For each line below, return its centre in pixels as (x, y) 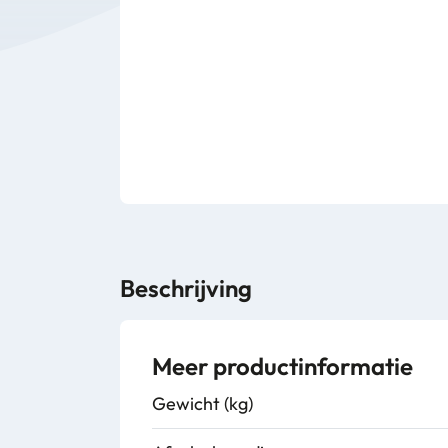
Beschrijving (186, 288)
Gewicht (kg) (202, 403)
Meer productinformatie (282, 366)
